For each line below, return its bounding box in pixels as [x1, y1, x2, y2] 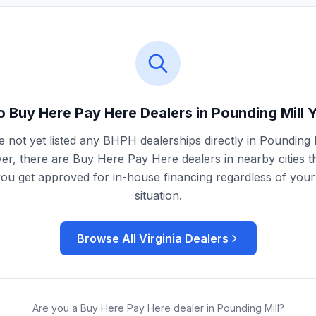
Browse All [76, 231, 139, 245]
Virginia [138, 231, 182, 245]
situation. [134, 188, 182, 202]
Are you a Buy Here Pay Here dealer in [32, 302, 217, 314]
